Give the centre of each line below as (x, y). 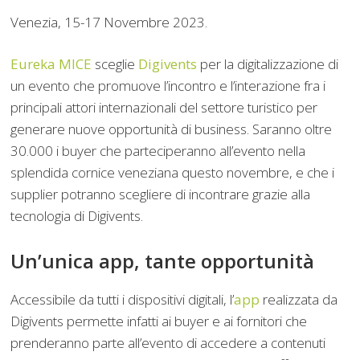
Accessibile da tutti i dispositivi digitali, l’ (122, 299)
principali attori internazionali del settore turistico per (164, 107)
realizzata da (299, 299)
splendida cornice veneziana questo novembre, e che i (172, 172)
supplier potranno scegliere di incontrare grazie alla (160, 194)
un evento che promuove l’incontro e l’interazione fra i (168, 86)
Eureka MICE (51, 64)
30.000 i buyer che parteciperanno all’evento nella (158, 151)
